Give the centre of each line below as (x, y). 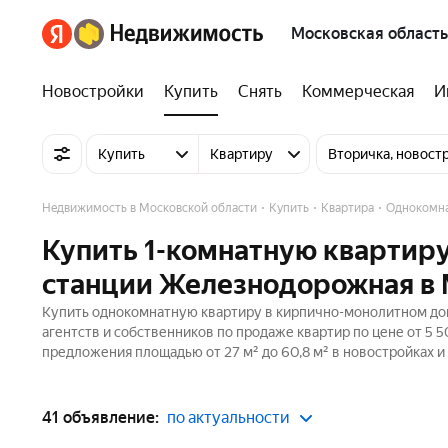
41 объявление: (100, 417)
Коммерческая (358, 91)
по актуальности (228, 417)
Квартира (347, 208)
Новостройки (93, 91)
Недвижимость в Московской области (149, 208)
